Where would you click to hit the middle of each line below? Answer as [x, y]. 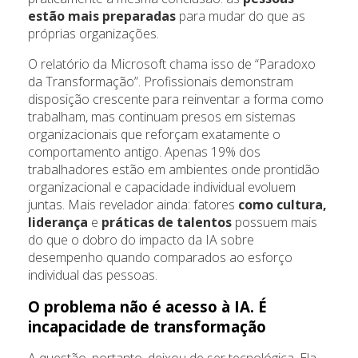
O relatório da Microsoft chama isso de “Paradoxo [172, 64]
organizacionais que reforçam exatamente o [154, 135]
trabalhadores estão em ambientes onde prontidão [174, 170]
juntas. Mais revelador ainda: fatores [133, 205]
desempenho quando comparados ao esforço [160, 258]
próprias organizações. [93, 34]
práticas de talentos [165, 223]
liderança [60, 223]
